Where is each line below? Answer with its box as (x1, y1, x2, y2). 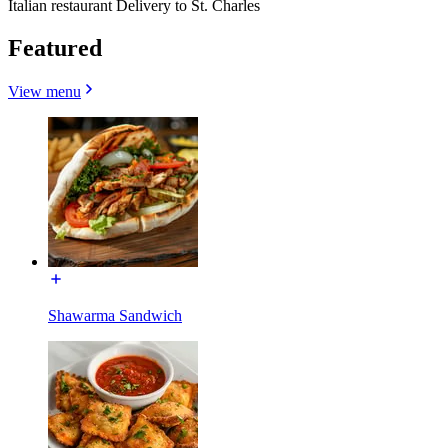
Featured (8, 34, 102, 61)
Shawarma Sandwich (48, 307, 182, 325)
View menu (8, 83, 81, 101)
